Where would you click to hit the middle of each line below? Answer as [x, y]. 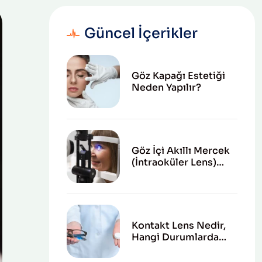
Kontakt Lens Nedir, [178, 225]
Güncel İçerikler [141, 33]
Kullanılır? [155, 249]
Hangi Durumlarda [175, 237]
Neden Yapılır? [166, 87]
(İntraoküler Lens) [174, 162]
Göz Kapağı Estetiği [178, 75]
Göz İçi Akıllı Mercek [180, 150]
